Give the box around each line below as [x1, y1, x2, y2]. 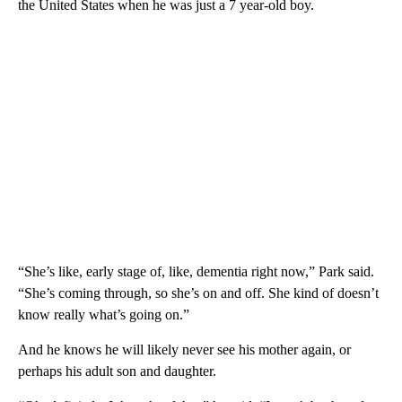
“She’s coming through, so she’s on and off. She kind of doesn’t [18, 284, 379, 301]
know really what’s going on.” [18, 306, 189, 322]
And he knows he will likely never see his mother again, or [18, 341, 351, 357]
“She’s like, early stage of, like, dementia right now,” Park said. [18, 263, 374, 279]
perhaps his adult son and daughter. [18, 363, 216, 379]
